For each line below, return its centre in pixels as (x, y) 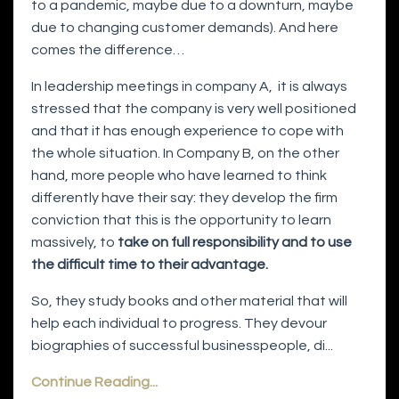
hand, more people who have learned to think (179, 176)
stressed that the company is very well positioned (194, 109)
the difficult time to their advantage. (151, 265)
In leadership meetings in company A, (152, 87)
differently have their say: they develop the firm (184, 198)
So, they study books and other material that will (189, 301)
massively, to (74, 243)
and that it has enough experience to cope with (187, 131)
